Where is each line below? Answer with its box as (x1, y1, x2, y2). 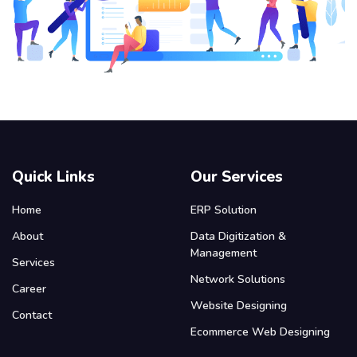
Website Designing (190, 297, 287, 313)
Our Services (190, 166, 283, 187)
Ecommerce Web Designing (190, 324, 330, 339)
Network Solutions (190, 271, 285, 287)
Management (190, 245, 257, 261)
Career (12, 280, 46, 296)
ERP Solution (190, 202, 257, 218)
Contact (12, 307, 52, 323)
